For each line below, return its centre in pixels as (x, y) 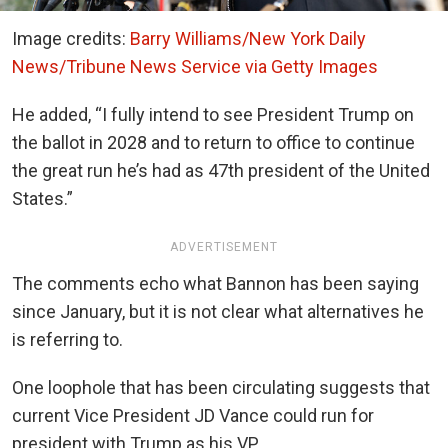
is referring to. (67, 339)
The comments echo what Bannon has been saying (215, 283)
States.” (42, 198)
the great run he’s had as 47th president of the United (221, 170)
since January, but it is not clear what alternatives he (218, 311)
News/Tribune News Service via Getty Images (195, 66)
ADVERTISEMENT (224, 246)
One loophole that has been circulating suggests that (221, 387)
